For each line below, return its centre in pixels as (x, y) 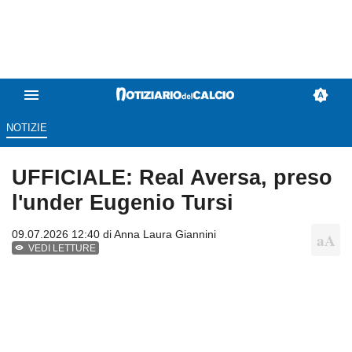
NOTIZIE (26, 128)
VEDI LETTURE (62, 249)
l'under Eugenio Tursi (123, 203)
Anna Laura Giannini (165, 235)
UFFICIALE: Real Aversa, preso (172, 178)
